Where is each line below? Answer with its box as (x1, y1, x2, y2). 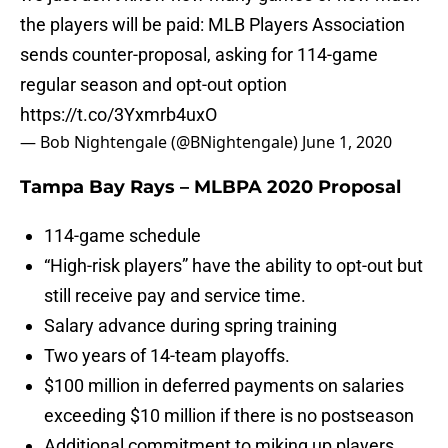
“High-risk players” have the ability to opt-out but (44, 255, 423, 277)
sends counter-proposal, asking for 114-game (20, 44, 378, 66)
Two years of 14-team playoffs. (44, 345, 290, 367)
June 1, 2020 (302, 131, 392, 154)
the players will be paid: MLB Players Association (20, 14, 405, 36)
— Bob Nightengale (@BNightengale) (20, 131, 302, 154)
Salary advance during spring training (44, 315, 337, 337)
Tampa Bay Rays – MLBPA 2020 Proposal (20, 176, 401, 199)
